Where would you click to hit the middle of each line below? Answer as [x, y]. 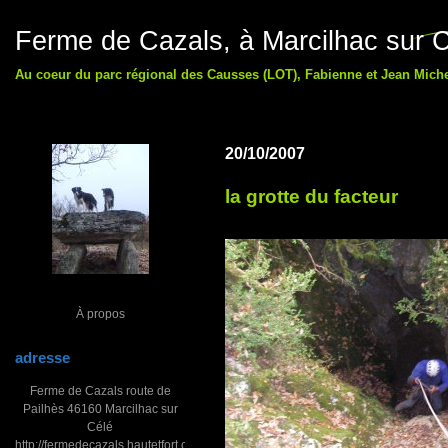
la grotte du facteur [311, 196]
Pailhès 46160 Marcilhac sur [100, 408]
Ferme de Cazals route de [100, 390]
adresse [42, 357]
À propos [100, 313]
